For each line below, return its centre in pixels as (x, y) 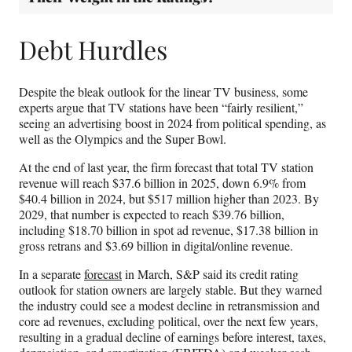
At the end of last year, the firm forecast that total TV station (166, 167)
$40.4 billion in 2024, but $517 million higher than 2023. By (169, 199)
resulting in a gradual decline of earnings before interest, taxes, (172, 337)
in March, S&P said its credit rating (210, 274)
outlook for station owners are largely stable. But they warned (170, 290)
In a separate (51, 274)
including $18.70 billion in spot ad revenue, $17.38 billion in (169, 230)
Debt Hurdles (93, 49)
